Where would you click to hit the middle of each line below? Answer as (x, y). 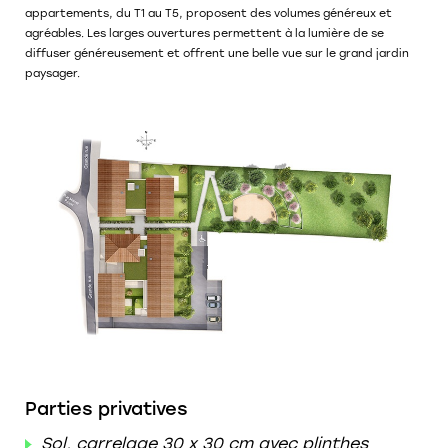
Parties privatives (106, 409)
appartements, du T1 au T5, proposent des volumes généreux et (208, 13)
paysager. (52, 73)
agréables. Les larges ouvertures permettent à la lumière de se (204, 33)
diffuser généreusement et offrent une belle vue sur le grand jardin (217, 53)
